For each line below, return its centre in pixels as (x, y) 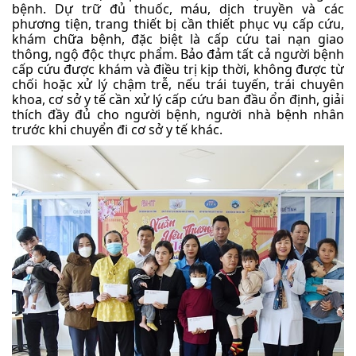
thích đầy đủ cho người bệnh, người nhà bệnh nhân (178, 115)
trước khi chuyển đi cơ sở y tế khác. (117, 130)
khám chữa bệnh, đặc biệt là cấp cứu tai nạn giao (178, 39)
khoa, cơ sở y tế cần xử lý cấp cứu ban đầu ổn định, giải (178, 100)
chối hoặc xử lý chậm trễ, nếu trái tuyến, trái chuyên (178, 85)
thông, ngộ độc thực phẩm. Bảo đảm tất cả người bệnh (178, 54)
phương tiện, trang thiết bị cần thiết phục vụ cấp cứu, (178, 24)
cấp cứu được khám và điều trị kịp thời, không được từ (178, 70)
